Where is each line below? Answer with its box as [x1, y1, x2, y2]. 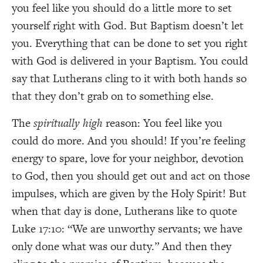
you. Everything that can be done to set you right [12, 35, 248, 51]
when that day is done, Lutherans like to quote [12, 203, 237, 219]
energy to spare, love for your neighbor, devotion [12, 150, 244, 166]
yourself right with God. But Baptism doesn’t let [12, 17, 244, 33]
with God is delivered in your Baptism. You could [12, 52, 248, 69]
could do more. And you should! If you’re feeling [12, 132, 245, 149]
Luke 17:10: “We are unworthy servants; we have [12, 220, 242, 237]
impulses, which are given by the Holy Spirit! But [12, 185, 247, 201]
